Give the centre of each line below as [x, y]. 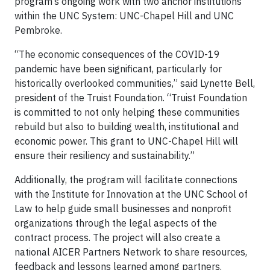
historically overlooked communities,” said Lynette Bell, [135, 83]
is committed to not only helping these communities [127, 112]
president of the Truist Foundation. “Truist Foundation [131, 97]
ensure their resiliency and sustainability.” [105, 155]
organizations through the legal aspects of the [116, 223]
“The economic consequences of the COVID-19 [117, 54]
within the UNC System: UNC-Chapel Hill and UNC [124, 15]
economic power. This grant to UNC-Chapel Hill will [126, 141]
